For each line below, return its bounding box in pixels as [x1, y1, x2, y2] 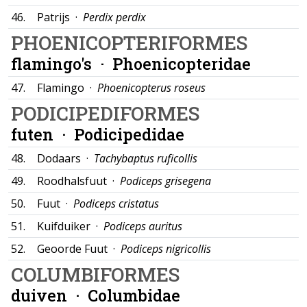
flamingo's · [11, 53, 112, 74]
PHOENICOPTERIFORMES [11, 30, 247, 56]
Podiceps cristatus [73, 196, 159, 211]
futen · [11, 123, 74, 145]
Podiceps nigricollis [121, 241, 211, 256]
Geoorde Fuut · [37, 241, 121, 256]
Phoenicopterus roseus [97, 80, 206, 95]
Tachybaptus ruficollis [94, 151, 197, 166]
